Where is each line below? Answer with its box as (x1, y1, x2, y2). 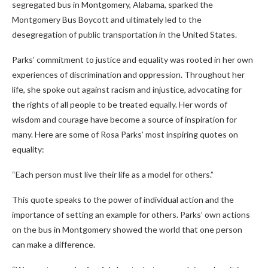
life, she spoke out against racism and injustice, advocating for (12, 84, 242, 95)
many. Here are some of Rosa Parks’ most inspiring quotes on (12, 129, 238, 139)
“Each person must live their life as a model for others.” (12, 169, 214, 179)
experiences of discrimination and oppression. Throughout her (12, 69, 245, 80)
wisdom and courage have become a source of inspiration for (12, 114, 237, 124)
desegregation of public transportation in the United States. (12, 29, 237, 39)
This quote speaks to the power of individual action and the (12, 194, 234, 205)
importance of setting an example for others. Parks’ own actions (12, 209, 250, 220)
